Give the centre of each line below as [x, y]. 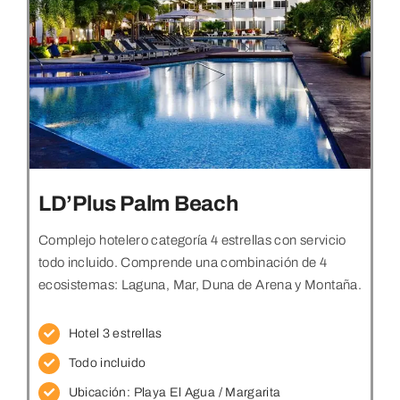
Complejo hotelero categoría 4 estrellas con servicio [192, 241]
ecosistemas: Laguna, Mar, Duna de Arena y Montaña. [200, 285]
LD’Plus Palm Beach [138, 204]
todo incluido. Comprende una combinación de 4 [183, 263]
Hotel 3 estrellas [115, 334]
